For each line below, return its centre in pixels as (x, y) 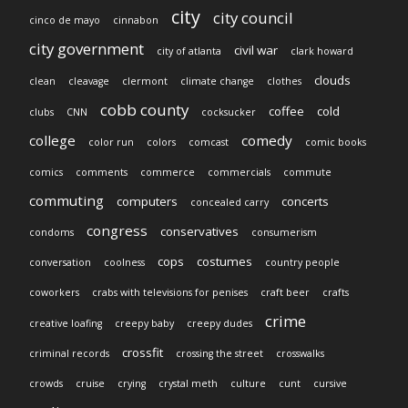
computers (147, 202)
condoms (51, 233)
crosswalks (300, 354)
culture (248, 384)
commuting (66, 201)
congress (117, 231)
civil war (256, 51)
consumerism (284, 233)
